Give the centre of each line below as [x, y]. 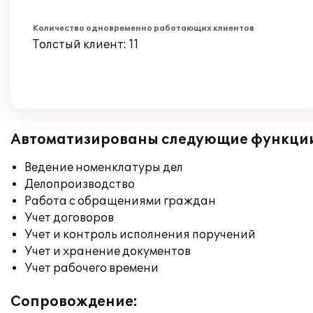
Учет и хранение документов [108, 252]
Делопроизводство [80, 184]
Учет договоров [69, 218]
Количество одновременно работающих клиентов [144, 28]
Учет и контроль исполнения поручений [140, 235]
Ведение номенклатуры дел [104, 168]
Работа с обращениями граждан [120, 201]
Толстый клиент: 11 [86, 45]
